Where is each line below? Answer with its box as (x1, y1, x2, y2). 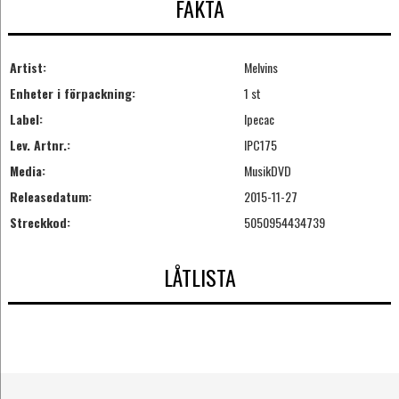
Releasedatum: (9, 186, 92, 206)
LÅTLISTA (163, 261, 236, 294)
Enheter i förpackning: (9, 83, 135, 102)
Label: (9, 109, 43, 128)
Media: (9, 160, 45, 180)
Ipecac (243, 109, 274, 128)
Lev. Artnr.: (9, 134, 70, 154)
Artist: (9, 57, 46, 77)
